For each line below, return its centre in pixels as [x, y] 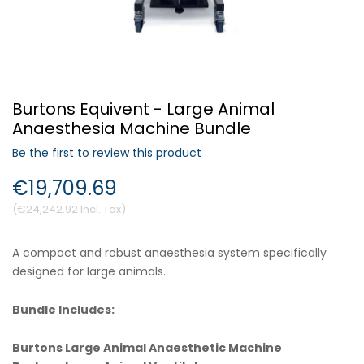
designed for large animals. [91, 271]
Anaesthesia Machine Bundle [132, 128]
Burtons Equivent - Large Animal [143, 109]
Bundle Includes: [63, 309]
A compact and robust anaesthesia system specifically [169, 253]
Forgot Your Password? [182, 58]
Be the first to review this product [107, 153]
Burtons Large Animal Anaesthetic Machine [147, 347]
